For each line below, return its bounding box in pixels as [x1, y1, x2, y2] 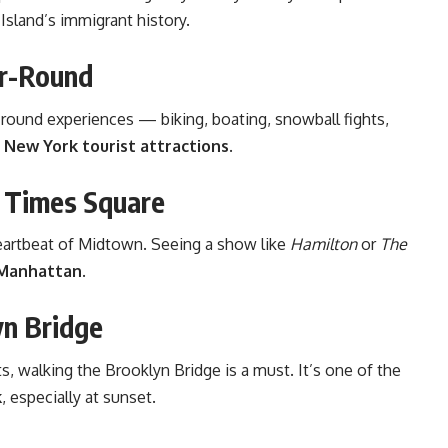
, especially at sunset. [2, 387, 156, 408]
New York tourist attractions [4, 135, 229, 156]
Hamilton [290, 234, 357, 255]
